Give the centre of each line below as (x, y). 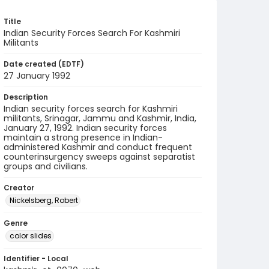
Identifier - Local (36, 258)
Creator (19, 188)
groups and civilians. (46, 166)
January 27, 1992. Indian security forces (85, 128)
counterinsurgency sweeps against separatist (99, 157)
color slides (31, 236)
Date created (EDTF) (44, 64)
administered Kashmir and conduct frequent (98, 147)
